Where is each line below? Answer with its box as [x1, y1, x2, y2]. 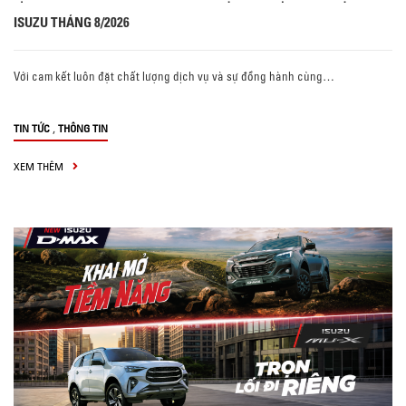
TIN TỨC [14, 121, 50, 136]
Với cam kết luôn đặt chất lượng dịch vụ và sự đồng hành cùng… [14, 69, 334, 84]
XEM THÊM [14, 159, 66, 174]
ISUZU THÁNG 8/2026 [14, 14, 130, 32]
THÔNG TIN [58, 121, 108, 136]
